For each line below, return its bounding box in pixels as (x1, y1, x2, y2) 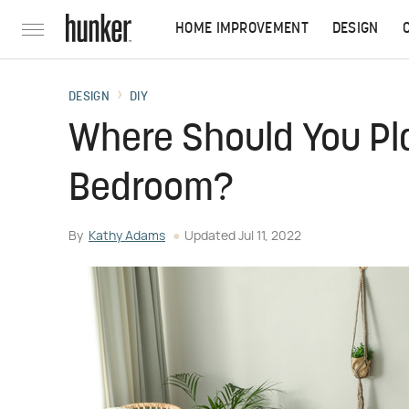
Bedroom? (68, 171, 234, 210)
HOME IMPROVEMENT (175, 22, 309, 37)
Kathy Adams (89, 230, 165, 243)
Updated (184, 230, 238, 243)
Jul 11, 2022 (238, 230, 301, 243)
